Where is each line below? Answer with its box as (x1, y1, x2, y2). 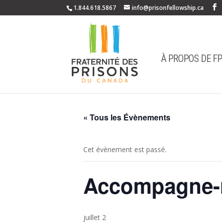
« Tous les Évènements (83, 111, 170, 123)
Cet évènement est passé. (83, 145, 166, 154)
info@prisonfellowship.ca (132, 3, 204, 12)
